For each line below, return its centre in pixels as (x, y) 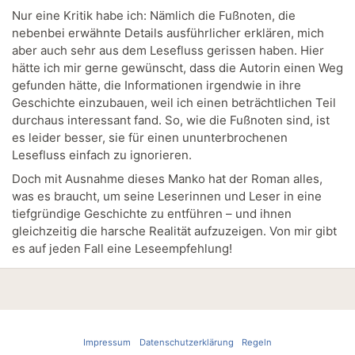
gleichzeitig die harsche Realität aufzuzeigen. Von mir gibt (174, 231)
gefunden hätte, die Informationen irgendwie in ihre (157, 86)
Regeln (257, 342)
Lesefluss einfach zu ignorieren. (102, 155)
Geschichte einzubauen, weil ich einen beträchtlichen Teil (174, 103)
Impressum (107, 342)
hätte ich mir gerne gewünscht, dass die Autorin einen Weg (177, 68)
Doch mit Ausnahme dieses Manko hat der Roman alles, (167, 178)
